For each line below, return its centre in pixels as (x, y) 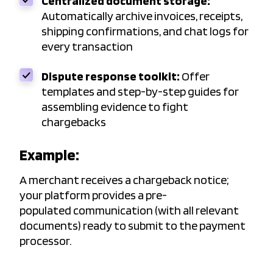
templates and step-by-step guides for (140, 92)
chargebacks (74, 122)
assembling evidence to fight (115, 107)
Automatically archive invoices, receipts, (142, 16)
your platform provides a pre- (93, 195)
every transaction (87, 47)
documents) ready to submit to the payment (133, 226)
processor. (46, 241)
